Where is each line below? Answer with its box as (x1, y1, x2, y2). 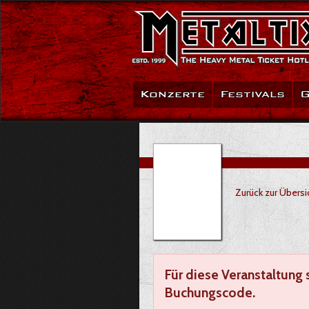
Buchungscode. (165, 284, 255, 301)
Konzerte (140, 88, 205, 101)
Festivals (220, 88, 285, 101)
